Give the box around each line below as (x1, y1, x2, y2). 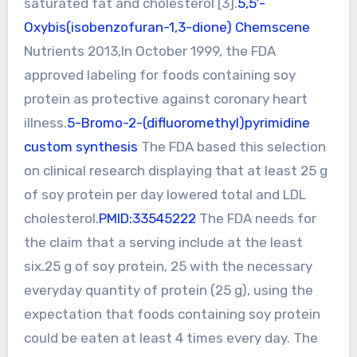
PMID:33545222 (98, 210, 196, 226)
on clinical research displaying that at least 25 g (23, 162, 328, 178)
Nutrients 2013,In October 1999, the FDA (23, 42, 276, 59)
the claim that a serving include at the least (23, 233, 303, 250)
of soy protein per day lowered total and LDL (23, 186, 306, 202)
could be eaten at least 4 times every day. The (23, 329, 318, 346)
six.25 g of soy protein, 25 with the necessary (23, 257, 312, 274)
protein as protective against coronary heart (23, 90, 308, 107)
